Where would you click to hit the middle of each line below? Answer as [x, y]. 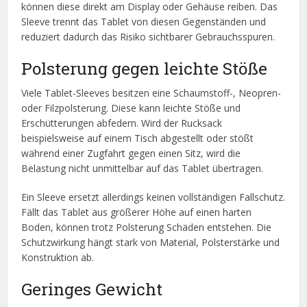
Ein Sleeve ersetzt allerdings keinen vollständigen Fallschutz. [153, 197]
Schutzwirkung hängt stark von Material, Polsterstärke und [151, 243]
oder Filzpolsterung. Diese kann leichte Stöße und [131, 108]
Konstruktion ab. [58, 258]
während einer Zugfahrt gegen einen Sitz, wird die [131, 153]
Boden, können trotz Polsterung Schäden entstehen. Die [147, 228]
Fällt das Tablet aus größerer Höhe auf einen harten [137, 212]
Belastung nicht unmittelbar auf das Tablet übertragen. [143, 169]
